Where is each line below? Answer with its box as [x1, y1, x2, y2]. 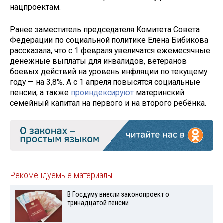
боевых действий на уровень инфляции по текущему [10, 67, 207, 77]
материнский [134, 88, 184, 98]
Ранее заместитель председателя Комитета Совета [10, 25, 200, 35]
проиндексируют [71, 88, 134, 98]
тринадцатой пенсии [67, 199, 129, 208]
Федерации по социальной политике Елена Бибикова [10, 35, 208, 45]
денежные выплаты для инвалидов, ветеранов [10, 56, 187, 66]
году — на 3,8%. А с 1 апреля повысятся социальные [10, 77, 200, 87]
